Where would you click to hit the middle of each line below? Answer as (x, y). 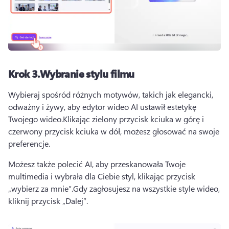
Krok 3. (24, 74)
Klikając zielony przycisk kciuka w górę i (133, 119)
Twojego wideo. (36, 119)
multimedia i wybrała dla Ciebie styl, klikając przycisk (102, 176)
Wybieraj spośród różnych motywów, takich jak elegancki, (111, 95)
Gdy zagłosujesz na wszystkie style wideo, (146, 189)
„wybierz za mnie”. (41, 189)
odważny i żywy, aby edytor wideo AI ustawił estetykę (102, 107)
